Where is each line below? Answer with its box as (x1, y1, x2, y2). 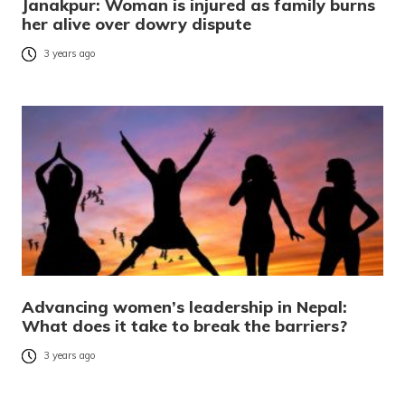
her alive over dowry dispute (22, 13, 251, 34)
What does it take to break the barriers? (22, 315, 347, 336)
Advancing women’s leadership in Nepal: (22, 296, 347, 317)
